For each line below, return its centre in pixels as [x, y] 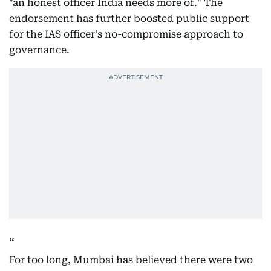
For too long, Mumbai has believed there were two [131, 260]
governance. [39, 50]
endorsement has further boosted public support [129, 19]
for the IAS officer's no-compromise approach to [126, 34]
